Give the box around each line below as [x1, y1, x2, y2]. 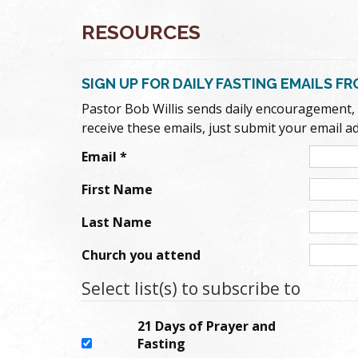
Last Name [82, 213, 152, 231]
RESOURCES [82, 19, 201, 44]
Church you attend [82, 245, 201, 264]
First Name [82, 180, 153, 198]
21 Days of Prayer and [137, 316, 276, 335]
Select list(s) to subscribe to [82, 276, 300, 300]
